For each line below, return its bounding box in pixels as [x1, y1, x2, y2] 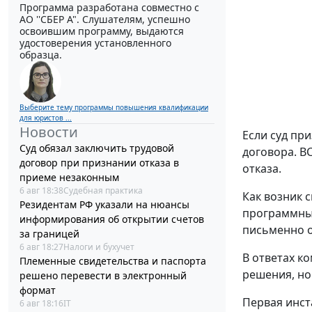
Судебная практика [63, 184, 143, 196]
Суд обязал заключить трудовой [19, 141, 174, 155]
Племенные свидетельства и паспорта [19, 253, 206, 267]
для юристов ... [19, 112, 72, 123]
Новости [19, 122, 78, 141]
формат [19, 283, 56, 297]
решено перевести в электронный [19, 268, 187, 282]
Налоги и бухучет [63, 240, 134, 253]
